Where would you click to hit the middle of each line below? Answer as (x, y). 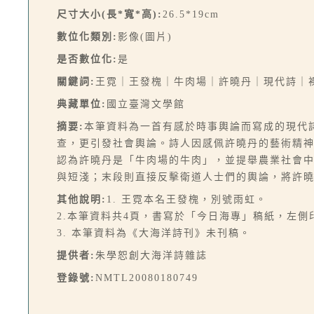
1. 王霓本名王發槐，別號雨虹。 (187, 199)
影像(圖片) (145, 37)
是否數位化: (87, 59)
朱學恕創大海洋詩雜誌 (151, 255)
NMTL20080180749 (147, 278)
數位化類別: (87, 37)
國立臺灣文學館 (146, 104)
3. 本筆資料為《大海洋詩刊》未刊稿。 (154, 233)
